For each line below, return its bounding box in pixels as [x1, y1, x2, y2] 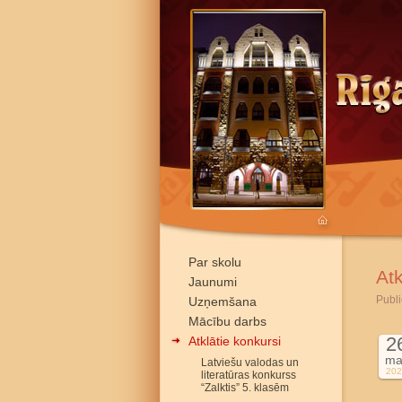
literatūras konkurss [201, 369, 296, 381]
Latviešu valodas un [201, 356, 299, 369]
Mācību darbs [188, 314, 267, 328]
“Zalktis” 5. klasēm [201, 381, 289, 394]
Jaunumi [188, 275, 237, 289]
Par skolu [188, 255, 241, 269]
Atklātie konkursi [188, 334, 281, 348]
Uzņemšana [188, 294, 257, 309]
